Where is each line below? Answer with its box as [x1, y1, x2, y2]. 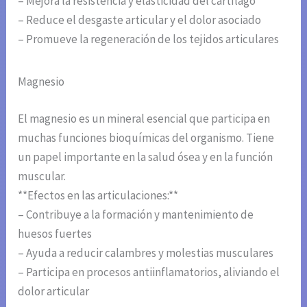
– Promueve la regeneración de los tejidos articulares [18, 32, 280, 47]
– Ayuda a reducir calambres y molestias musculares [18, 245, 274, 260]
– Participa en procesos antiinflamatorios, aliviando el [18, 264, 280, 280]
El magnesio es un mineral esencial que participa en [18, 110, 271, 126]
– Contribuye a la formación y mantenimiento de [18, 206, 254, 222]
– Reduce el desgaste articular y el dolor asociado [18, 12, 262, 28]
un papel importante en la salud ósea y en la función [18, 149, 273, 164]
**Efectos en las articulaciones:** [18, 187, 179, 203]
